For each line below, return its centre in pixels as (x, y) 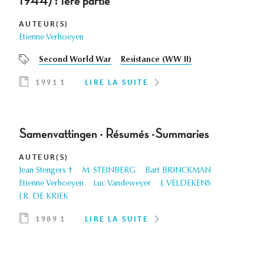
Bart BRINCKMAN (178, 171)
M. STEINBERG (109, 171)
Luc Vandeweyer (122, 184)
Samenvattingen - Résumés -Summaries (114, 134)
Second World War (75, 60)
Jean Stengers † (46, 171)
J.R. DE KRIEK (44, 197)
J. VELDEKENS (186, 184)
